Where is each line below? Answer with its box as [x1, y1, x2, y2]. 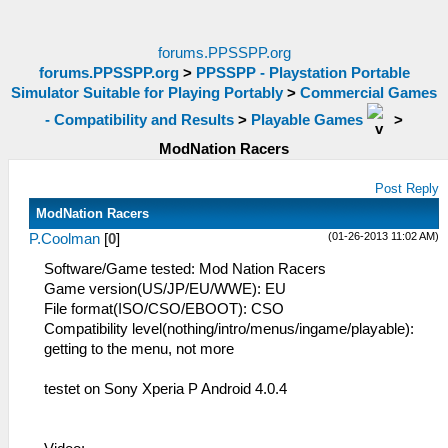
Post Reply [375, 181, 440, 196]
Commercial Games [300, 85, 437, 101]
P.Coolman [29, 231, 100, 247]
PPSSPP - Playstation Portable [195, 65, 410, 81]
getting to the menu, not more [44, 341, 234, 357]
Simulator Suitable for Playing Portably [11, 85, 283, 101]
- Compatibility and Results [45, 111, 234, 128]
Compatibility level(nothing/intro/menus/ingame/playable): [44, 321, 414, 337]
